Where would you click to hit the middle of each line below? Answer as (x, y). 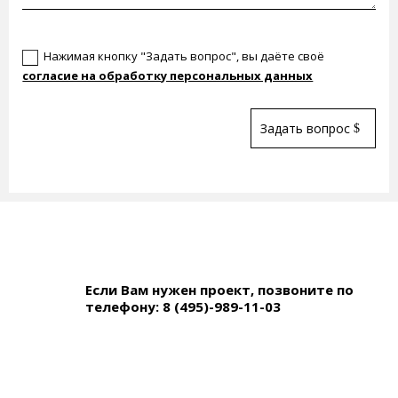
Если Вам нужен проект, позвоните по (219, 290)
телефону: (122, 307)
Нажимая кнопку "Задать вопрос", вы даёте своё (184, 56)
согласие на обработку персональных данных (168, 76)
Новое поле (57, 31)
